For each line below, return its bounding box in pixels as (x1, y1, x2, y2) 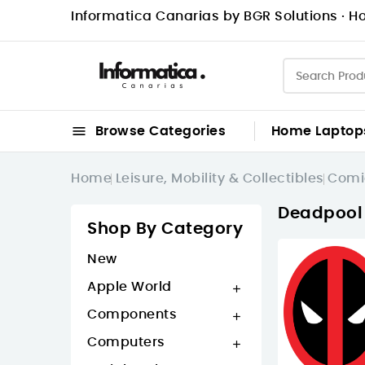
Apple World (87, 280, 172, 293)
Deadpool (278, 205, 363, 222)
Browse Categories (91, 125, 226, 138)
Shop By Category (87, 221, 243, 237)
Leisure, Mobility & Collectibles (115, 172, 324, 185)
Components (87, 308, 177, 321)
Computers (87, 336, 165, 349)
